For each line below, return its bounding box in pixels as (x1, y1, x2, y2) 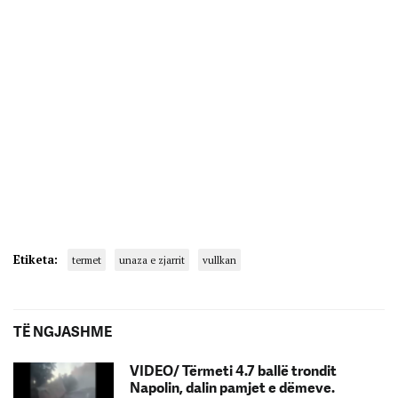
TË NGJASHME (13, 322, 112, 340)
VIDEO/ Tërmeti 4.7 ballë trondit (130, 362, 337, 379)
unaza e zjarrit (119, 252, 185, 267)
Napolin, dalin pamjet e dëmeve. (130, 378, 335, 396)
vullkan (203, 252, 236, 267)
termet (72, 252, 101, 267)
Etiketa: (13, 251, 58, 267)
